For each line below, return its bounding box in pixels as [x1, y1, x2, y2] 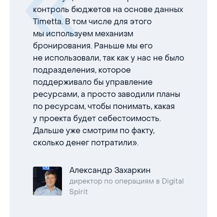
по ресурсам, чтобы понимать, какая [33, 101, 175, 111]
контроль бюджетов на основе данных [33, 4, 183, 15]
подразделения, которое [33, 65, 131, 75]
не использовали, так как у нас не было [33, 53, 184, 63]
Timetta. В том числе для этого [33, 16, 152, 27]
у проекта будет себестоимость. [33, 113, 161, 124]
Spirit [69, 187, 88, 197]
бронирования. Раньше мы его [33, 41, 153, 51]
